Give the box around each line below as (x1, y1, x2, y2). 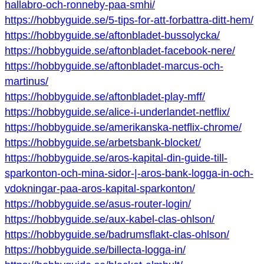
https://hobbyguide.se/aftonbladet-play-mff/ (5, 91, 205, 103)
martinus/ (5, 75, 48, 88)
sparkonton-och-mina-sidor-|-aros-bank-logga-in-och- (5, 167, 253, 180)
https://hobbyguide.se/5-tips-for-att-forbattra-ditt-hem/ (5, 14, 253, 27)
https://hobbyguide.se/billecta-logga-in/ (5, 244, 186, 256)
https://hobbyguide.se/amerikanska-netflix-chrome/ (5, 121, 242, 134)
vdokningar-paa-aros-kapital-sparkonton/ (5, 183, 195, 195)
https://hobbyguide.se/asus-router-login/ (5, 198, 191, 210)
